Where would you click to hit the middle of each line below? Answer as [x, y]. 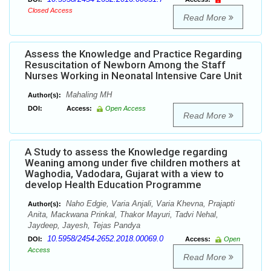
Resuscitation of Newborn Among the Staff [125, 65]
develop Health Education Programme [113, 185]
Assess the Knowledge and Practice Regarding [133, 54]
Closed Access [50, 11]
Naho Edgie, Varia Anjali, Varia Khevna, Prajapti [149, 204]
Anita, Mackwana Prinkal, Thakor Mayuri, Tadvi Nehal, [123, 215]
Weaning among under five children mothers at [132, 163]
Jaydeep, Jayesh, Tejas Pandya [84, 226]
